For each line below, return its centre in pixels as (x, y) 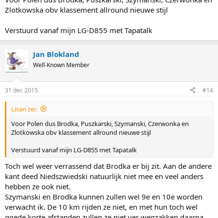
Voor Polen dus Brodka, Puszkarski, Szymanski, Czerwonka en (100, 123)
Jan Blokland (56, 54)
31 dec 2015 (21, 90)
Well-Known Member (61, 65)
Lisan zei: (24, 109)
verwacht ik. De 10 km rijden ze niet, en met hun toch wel (101, 207)
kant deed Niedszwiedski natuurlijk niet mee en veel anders (104, 176)
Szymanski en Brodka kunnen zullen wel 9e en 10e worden (104, 197)
